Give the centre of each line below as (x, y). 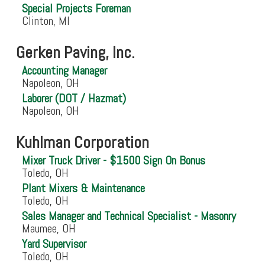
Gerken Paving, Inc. (75, 53)
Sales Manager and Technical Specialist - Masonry (129, 216)
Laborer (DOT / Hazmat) (74, 98)
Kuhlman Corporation (82, 143)
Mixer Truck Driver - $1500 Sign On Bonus (113, 161)
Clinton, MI (46, 21)
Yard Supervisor (54, 244)
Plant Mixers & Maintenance (83, 188)
